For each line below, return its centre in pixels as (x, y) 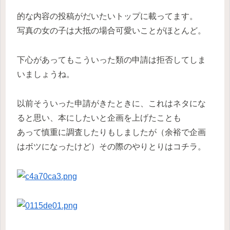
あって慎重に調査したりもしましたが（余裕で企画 (111, 132)
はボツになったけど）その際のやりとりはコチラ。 (111, 146)
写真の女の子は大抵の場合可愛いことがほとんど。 (111, 31)
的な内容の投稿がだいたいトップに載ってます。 (107, 16)
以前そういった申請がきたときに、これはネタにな (111, 103)
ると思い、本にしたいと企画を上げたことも (99, 118)
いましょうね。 (46, 74)
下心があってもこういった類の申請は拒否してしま (111, 60)
